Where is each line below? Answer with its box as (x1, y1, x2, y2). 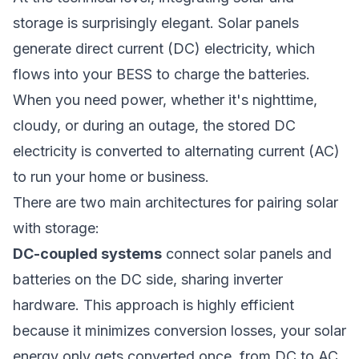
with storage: (13, 220, 99, 236)
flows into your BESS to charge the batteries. (13, 66, 310, 83)
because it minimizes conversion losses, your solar (13, 322, 346, 339)
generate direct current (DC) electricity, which (13, 40, 315, 57)
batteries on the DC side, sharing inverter (13, 271, 283, 288)
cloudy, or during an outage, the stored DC (13, 117, 296, 134)
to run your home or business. (13, 168, 209, 185)
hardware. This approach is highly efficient (13, 296, 294, 313)
